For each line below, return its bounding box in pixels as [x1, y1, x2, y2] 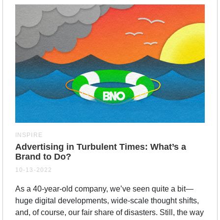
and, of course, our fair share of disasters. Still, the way [15, 208, 204, 217]
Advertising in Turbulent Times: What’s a [15, 141, 186, 152]
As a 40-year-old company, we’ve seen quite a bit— [15, 184, 193, 193]
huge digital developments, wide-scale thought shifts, [15, 196, 199, 205]
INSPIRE [15, 131, 43, 138]
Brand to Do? [15, 151, 71, 162]
